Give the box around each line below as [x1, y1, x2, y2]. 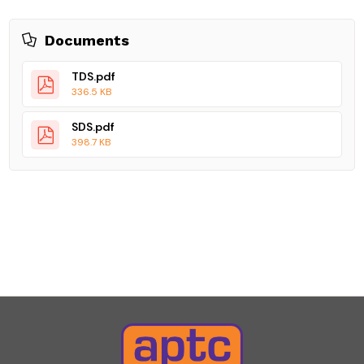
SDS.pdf [71, 119, 115, 135]
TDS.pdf [71, 69, 116, 84]
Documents [45, 32, 130, 50]
